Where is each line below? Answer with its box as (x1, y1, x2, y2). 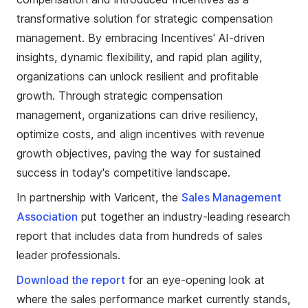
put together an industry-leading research (78, 210, 290, 224)
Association (16, 210, 78, 224)
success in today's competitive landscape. (16, 166, 230, 180)
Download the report (16, 273, 125, 287)
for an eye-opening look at (125, 273, 265, 287)
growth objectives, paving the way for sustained (16, 146, 261, 161)
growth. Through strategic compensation (16, 89, 223, 103)
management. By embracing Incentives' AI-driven (16, 31, 265, 45)
